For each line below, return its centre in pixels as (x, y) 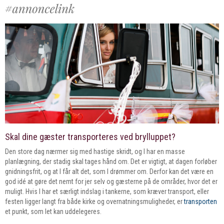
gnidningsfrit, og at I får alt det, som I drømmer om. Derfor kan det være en (109, 172)
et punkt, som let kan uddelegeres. (53, 212)
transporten (200, 202)
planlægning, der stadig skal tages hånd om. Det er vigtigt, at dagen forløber (111, 162)
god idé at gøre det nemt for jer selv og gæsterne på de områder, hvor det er (111, 182)
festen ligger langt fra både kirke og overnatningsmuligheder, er (94, 202)
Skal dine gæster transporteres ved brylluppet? (90, 137)
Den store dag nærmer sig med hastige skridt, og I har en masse (95, 152)
